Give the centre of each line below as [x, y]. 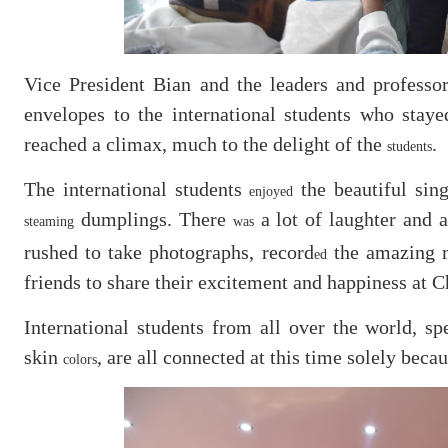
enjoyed [271, 191]
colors [80, 359]
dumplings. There [153, 218]
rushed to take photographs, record [169, 251]
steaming [49, 221]
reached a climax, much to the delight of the [205, 143]
